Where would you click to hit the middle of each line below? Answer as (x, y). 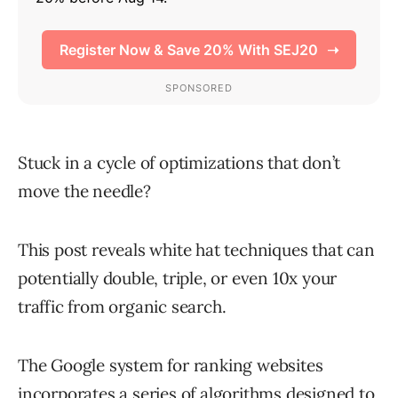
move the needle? (84, 191)
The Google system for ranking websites (171, 366)
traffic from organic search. (122, 307)
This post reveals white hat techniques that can (196, 250)
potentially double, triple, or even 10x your (178, 279)
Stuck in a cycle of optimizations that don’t (179, 163)
